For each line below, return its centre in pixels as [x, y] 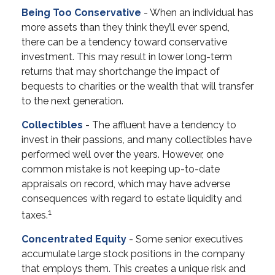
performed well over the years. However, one [122, 154]
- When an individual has [197, 13]
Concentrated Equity [74, 239]
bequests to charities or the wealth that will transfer [137, 86]
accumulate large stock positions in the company [133, 254]
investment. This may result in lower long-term [127, 57]
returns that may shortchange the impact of [121, 72]
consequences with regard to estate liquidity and [132, 199]
